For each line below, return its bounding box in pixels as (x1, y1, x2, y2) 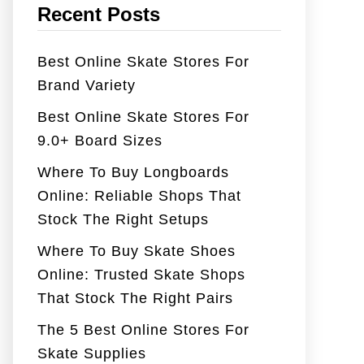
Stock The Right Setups (37, 210, 209, 227)
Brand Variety (37, 76, 136, 93)
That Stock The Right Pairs (37, 289, 233, 306)
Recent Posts (37, 2, 160, 25)
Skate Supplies (37, 344, 146, 362)
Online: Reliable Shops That (37, 187, 241, 204)
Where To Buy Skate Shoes (37, 242, 236, 259)
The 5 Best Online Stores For (37, 321, 249, 338)
